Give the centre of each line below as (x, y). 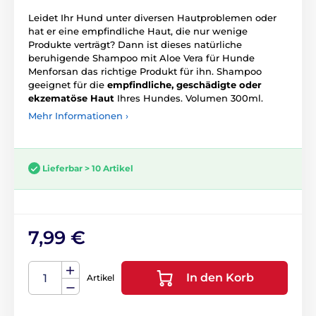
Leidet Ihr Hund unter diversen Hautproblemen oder (152, 18)
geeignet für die (68, 85)
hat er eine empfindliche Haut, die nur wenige (138, 31)
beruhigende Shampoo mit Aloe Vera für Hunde (141, 58)
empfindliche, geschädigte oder (184, 85)
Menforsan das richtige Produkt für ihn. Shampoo (145, 71)
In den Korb (220, 278)
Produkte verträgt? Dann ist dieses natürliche (135, 44)
